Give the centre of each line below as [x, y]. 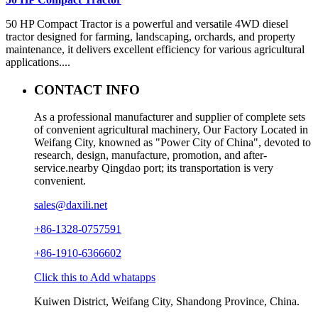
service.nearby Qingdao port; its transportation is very [154, 168]
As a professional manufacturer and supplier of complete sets [170, 117]
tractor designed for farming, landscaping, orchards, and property [150, 36]
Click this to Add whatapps [95, 278]
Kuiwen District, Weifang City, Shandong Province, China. [167, 302]
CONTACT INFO [87, 89]
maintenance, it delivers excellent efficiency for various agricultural [155, 49]
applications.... [38, 62]
